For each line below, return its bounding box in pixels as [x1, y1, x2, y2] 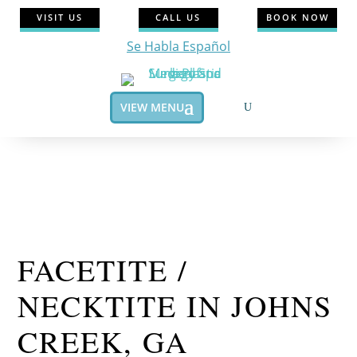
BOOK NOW [265, 11, 329, 24]
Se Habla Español [126, 37, 230, 55]
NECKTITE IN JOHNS [18, 285, 333, 326]
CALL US [155, 11, 202, 24]
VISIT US [36, 11, 83, 24]
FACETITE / [18, 249, 189, 290]
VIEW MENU [120, 99, 184, 115]
